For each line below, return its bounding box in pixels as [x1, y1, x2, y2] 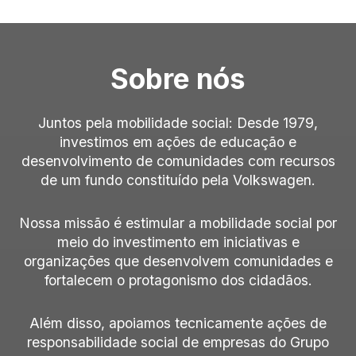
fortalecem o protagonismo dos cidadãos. [44, 271, 312, 288]
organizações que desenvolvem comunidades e [23, 252, 333, 269]
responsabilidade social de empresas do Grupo [27, 333, 329, 350]
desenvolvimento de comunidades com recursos [21, 152, 335, 169]
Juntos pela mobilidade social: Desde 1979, [38, 114, 318, 131]
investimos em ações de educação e [60, 133, 296, 150]
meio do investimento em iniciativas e [56, 233, 300, 250]
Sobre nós [110, 61, 246, 95]
